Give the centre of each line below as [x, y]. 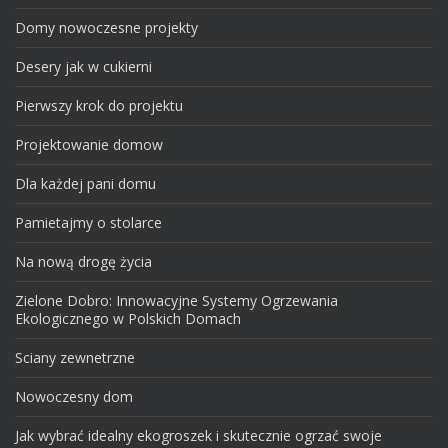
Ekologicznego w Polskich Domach [128, 319]
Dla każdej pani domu [85, 184]
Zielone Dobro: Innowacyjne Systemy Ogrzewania [176, 301]
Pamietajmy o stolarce [88, 223]
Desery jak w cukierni [83, 67]
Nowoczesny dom [74, 397]
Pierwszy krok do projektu [99, 106]
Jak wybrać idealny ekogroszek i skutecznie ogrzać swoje [198, 436]
